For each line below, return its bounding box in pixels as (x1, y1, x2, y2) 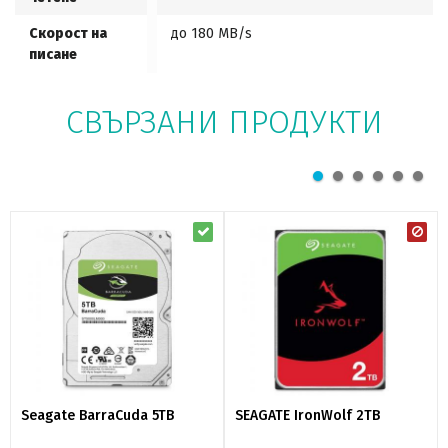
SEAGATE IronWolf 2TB (235, 407, 380, 425)
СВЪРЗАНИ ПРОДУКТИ (65, 103, 383, 141)
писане (29, 46, 77, 63)
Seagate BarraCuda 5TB (21, 407, 174, 425)
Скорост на (29, 25, 107, 42)
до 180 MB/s (171, 25, 252, 42)
